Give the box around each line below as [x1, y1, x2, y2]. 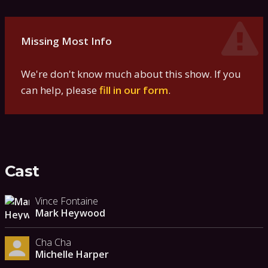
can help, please [21, 83, 100, 97]
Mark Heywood [35, 206, 105, 220]
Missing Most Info [21, 34, 112, 48]
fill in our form [99, 83, 169, 97]
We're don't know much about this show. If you [21, 66, 242, 81]
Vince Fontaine [35, 194, 98, 208]
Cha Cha [35, 235, 71, 249]
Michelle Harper [35, 247, 109, 261]
